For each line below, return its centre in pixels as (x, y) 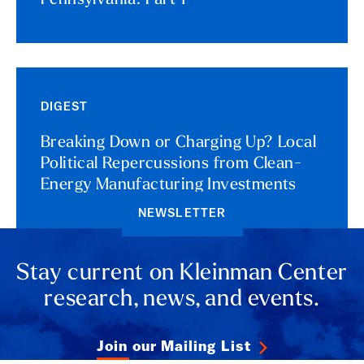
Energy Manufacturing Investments (169, 186)
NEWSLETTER (182, 214)
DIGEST (65, 108)
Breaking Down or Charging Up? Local (178, 143)
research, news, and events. (182, 300)
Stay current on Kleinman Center (182, 274)
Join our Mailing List (174, 348)
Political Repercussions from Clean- (171, 165)
